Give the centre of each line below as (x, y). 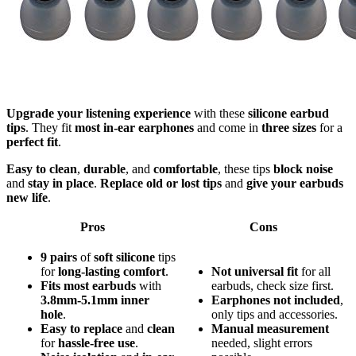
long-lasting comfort (112, 272)
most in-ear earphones (134, 128)
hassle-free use (97, 343)
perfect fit (32, 142)
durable (104, 169)
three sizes (289, 128)
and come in (228, 128)
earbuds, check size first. (273, 286)
